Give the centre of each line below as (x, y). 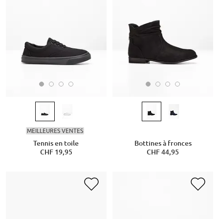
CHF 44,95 (163, 152)
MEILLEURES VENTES (55, 131)
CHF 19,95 (56, 152)
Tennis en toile (56, 143)
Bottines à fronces (163, 143)
